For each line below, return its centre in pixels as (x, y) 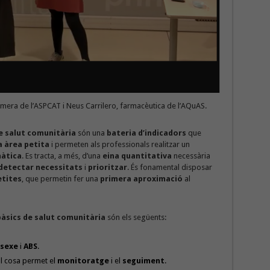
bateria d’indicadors (146, 133)
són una (91, 133)
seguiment (144, 260)
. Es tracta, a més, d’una (62, 155)
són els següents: (136, 217)
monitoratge (83, 260)
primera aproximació (141, 178)
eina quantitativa (137, 155)
